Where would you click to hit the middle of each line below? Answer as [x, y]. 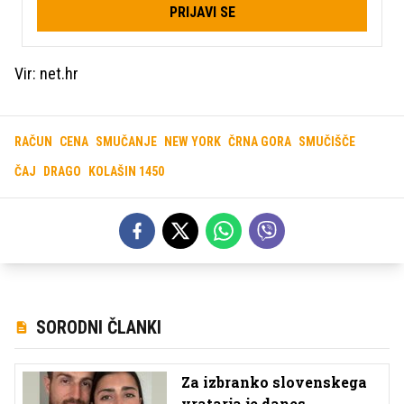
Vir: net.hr [46, 74]
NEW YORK [193, 142]
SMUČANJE [126, 142]
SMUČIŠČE [327, 142]
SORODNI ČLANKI [99, 328]
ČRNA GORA [260, 142]
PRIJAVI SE [202, 13]
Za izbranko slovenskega [274, 382]
